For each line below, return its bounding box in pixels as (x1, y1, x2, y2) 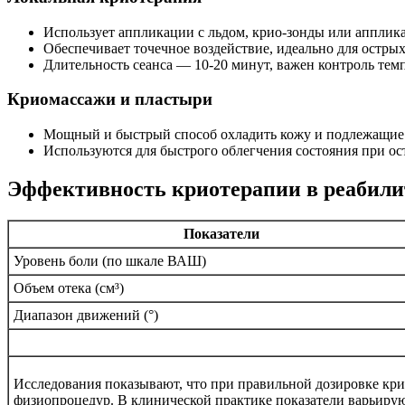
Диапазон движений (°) (14, 307, 158, 323)
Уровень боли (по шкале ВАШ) (14, 253, 206, 268)
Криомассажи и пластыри (7, 89, 212, 109)
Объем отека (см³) (14, 280, 124, 296)
